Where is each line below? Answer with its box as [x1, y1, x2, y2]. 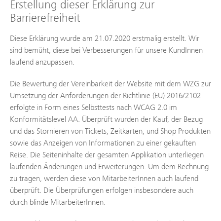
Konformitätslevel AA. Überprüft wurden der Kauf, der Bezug [10, 114, 203, 124]
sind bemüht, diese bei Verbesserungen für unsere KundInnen [10, 45, 203, 55]
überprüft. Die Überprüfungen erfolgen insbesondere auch [10, 185, 193, 195]
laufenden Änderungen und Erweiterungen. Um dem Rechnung [10, 162, 209, 171]
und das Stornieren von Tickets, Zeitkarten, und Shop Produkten [10, 126, 211, 136]
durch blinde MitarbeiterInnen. [10, 197, 106, 207]
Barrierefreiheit [10, 11, 80, 25]
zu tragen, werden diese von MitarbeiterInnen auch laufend [10, 174, 198, 183]
